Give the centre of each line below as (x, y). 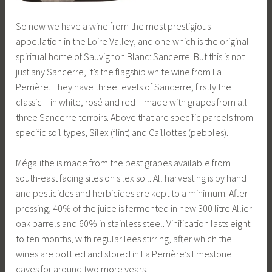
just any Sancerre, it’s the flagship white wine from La (119, 71)
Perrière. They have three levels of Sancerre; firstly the (124, 87)
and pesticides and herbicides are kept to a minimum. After (132, 193)
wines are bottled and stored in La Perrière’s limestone (124, 254)
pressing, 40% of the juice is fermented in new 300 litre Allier (134, 209)
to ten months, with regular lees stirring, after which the (124, 239)
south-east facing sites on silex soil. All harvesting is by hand (131, 178)
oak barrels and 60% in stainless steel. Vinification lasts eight (133, 224)
